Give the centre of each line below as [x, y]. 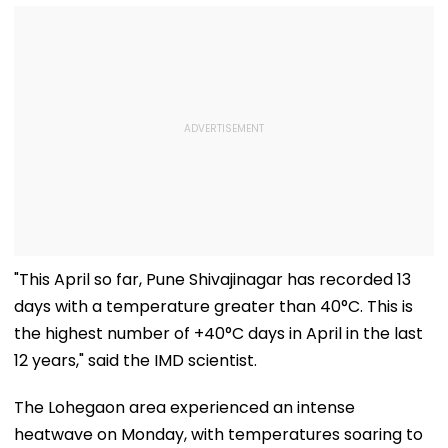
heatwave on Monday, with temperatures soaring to [218, 434]
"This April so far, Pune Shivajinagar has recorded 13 [212, 279]
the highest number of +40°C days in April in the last [218, 333]
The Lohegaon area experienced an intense [184, 407]
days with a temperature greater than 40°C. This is [213, 306]
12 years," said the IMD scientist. [135, 360]
